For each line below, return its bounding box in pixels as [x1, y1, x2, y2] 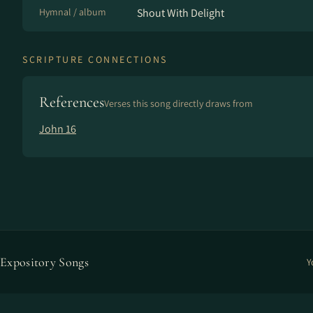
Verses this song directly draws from [104, 97, 253, 110]
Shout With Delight [137, 6, 224, 20]
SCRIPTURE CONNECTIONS [22, 53, 168, 66]
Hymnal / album [39, 6, 106, 18]
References [39, 93, 104, 111]
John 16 [39, 122, 76, 136]
